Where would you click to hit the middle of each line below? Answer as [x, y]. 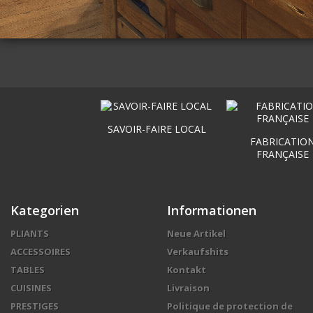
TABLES [28, 270]
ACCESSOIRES [41, 252]
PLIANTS [30, 234]
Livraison [188, 288]
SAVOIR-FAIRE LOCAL [156, 129]
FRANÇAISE [282, 154]
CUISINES [31, 288]
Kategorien [45, 211]
